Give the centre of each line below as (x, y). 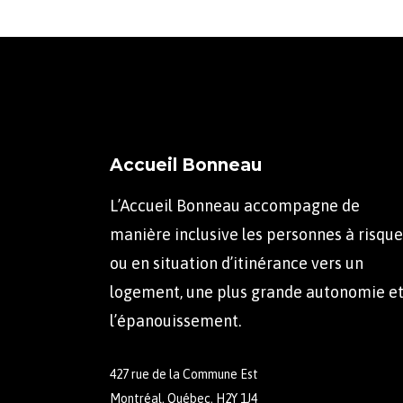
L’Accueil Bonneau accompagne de (235, 206)
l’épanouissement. (175, 321)
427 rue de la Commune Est (184, 374)
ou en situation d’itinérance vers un (237, 263)
